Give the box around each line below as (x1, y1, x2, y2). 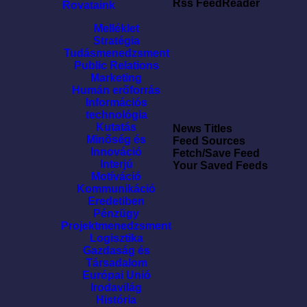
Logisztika (89, 232, 143, 244)
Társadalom (85, 257, 147, 269)
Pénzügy (93, 208, 139, 219)
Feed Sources (173, 135, 245, 147)
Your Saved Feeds (173, 160, 268, 171)
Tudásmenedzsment (63, 47, 169, 59)
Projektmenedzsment (61, 220, 171, 232)
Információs (85, 97, 147, 108)
